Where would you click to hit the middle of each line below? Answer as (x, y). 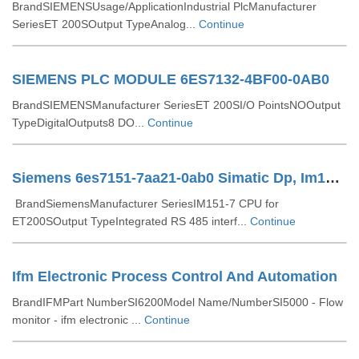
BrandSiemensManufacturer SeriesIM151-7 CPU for (145, 204)
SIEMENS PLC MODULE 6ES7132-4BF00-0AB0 (171, 79)
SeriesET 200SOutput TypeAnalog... (105, 24)
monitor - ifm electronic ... (78, 320)
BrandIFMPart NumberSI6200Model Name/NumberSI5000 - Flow (177, 302)
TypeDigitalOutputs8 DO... (80, 123)
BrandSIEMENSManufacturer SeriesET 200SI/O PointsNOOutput (176, 105)
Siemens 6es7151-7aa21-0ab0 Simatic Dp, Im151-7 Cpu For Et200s (333, 178)
